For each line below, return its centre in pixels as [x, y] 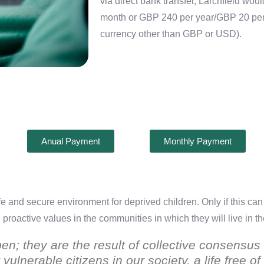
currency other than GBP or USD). [171, 34]
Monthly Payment [198, 141]
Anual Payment [71, 141]
